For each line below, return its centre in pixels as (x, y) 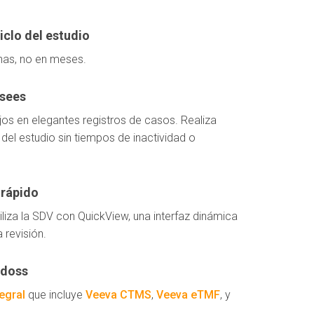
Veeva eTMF (188, 295)
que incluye (55, 295)
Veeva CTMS (118, 295)
